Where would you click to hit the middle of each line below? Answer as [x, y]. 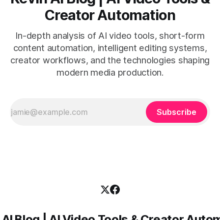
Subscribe [177, 112]
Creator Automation [110, 15]
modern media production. [110, 72]
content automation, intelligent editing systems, [110, 48]
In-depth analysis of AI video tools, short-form [110, 36]
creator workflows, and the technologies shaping [110, 60]
